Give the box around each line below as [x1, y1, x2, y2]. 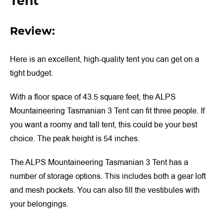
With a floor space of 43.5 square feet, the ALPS [10, 91, 176, 103]
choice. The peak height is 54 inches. [10, 133, 140, 144]
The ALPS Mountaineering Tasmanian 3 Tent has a [10, 157, 188, 168]
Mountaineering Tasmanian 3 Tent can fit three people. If [10, 105, 205, 116]
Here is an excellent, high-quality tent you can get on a [10, 54, 199, 65]
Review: [10, 24, 55, 38]
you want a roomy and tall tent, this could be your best [10, 119, 197, 130]
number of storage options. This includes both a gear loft [10, 170, 206, 182]
